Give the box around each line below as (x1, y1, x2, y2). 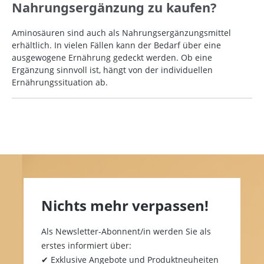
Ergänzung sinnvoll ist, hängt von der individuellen (12, 64, 213, 76)
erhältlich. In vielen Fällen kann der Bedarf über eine (12, 39, 221, 51)
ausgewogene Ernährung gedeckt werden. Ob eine (12, 52, 212, 64)
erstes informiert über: (41, 240, 131, 251)
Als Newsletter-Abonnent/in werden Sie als (41, 226, 211, 237)
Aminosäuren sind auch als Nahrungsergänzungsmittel (12, 27, 231, 39)
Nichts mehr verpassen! (41, 196, 209, 215)
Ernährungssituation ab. (12, 77, 108, 88)
